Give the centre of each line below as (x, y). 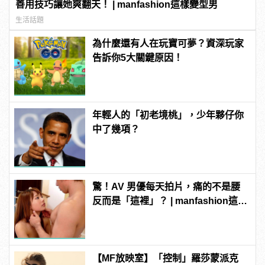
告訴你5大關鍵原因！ (138, 57)
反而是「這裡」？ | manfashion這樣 (170, 201)
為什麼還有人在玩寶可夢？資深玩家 (168, 43)
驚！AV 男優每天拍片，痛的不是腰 (167, 186)
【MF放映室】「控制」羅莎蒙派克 (166, 258)
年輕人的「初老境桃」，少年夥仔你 (168, 115)
